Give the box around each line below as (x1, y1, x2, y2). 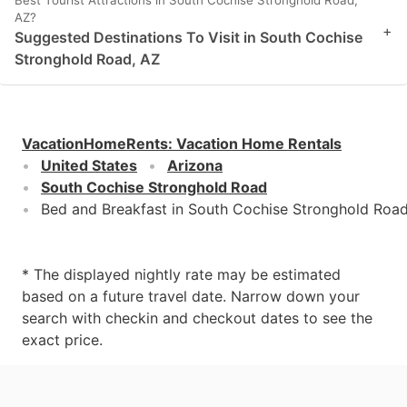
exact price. (22, 330, 103, 349)
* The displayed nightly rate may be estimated (22, 264, 341, 283)
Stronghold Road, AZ (15, 49, 160, 68)
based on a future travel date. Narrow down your (22, 286, 360, 305)
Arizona (167, 155, 223, 174)
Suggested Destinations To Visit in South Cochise (15, 27, 362, 46)
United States (41, 155, 137, 174)
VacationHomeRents (22, 134, 168, 153)
